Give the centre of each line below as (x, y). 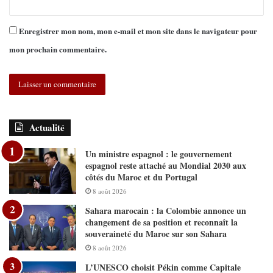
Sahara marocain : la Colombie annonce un (166, 211)
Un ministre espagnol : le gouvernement (159, 154)
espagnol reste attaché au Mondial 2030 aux (166, 166)
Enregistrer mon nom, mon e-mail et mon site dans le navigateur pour (138, 31)
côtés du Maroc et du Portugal (141, 177)
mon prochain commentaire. (58, 49)
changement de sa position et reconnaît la (161, 222)
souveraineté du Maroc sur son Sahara (156, 234)
